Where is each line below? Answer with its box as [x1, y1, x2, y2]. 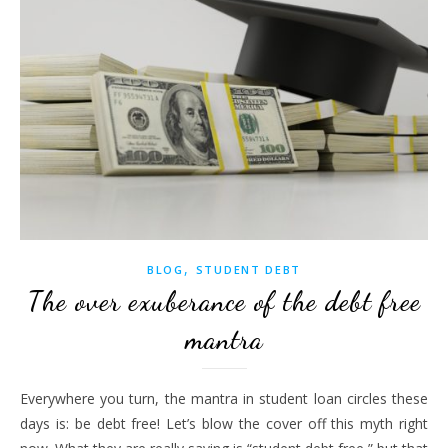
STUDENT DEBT [195, 262, 302, 278]
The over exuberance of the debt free [27, 284, 421, 319]
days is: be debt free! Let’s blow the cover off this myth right [20, 414, 428, 434]
